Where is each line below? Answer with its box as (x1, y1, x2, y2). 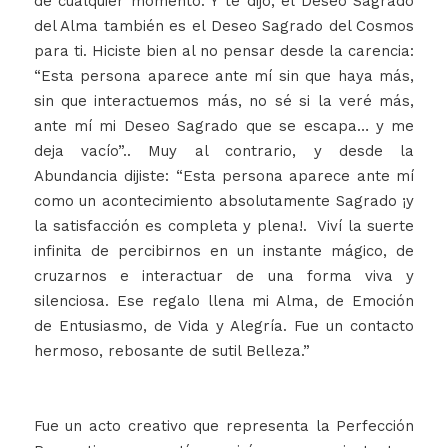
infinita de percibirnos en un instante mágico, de (33, 242, 415, 261)
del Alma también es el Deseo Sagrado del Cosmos (33, 17, 415, 36)
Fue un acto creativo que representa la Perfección (33, 417, 415, 436)
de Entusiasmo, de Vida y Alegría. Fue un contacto (33, 317, 415, 336)
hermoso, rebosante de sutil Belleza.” (33, 342, 310, 361)
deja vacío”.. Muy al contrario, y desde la (33, 142, 415, 161)
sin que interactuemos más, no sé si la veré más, (33, 92, 415, 111)
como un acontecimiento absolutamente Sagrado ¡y (33, 192, 415, 211)
